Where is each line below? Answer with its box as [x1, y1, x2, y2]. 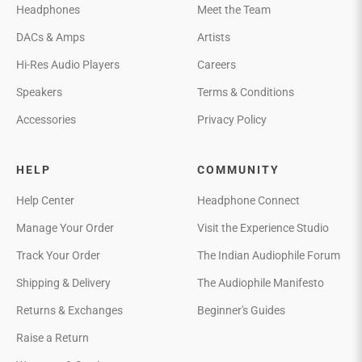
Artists [197, 31, 230, 44]
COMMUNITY [197, 163, 280, 177]
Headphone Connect [197, 194, 300, 208]
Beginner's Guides [197, 304, 285, 318]
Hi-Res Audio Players [16, 58, 120, 72]
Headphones [16, 3, 80, 17]
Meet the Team [197, 3, 271, 17]
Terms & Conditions [197, 86, 294, 99]
